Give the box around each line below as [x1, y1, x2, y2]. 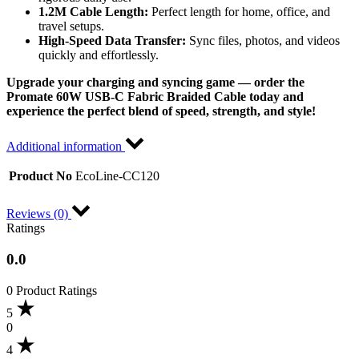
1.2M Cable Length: [38, 5, 148, 19]
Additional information [6, 139, 125, 154]
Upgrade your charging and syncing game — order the [6, 75, 305, 90]
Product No [9, 169, 72, 184]
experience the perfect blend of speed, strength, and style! [6, 104, 316, 119]
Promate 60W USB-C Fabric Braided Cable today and [6, 90, 304, 104]
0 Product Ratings [6, 283, 97, 297]
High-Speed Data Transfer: [38, 34, 186, 48]
